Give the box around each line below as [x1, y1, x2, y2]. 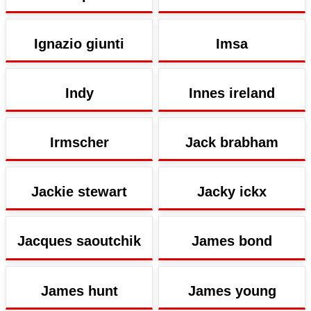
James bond [192, 233, 272, 249]
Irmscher [49, 135, 109, 151]
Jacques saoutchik [17, 233, 141, 249]
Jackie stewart [31, 184, 127, 200]
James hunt [40, 283, 118, 299]
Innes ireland [189, 85, 275, 101]
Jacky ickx [197, 184, 267, 200]
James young [187, 283, 276, 299]
